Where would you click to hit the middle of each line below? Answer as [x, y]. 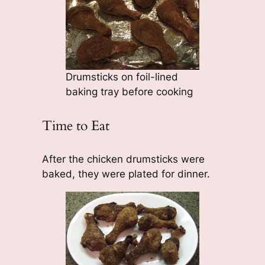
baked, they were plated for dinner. [126, 174]
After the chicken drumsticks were [123, 159]
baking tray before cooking [129, 92]
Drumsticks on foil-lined [122, 77]
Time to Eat [75, 126]
